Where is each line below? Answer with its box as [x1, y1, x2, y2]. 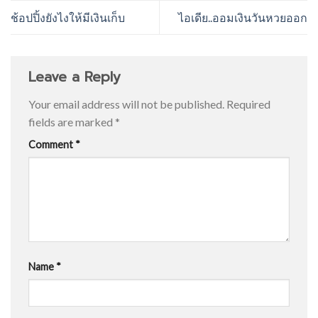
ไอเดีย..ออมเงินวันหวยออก [178, 11, 307, 25]
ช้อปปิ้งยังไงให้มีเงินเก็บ [11, 11, 125, 25]
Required [226, 97, 270, 111]
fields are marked [28, 115, 115, 129]
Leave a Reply [28, 67, 126, 88]
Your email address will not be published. [28, 97, 224, 111]
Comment [28, 138, 75, 151]
